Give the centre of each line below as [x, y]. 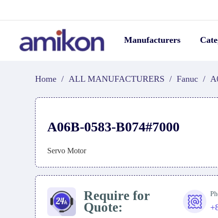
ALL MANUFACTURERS [117, 79]
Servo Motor [67, 151]
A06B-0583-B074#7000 [113, 127]
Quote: [103, 208]
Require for [117, 196]
